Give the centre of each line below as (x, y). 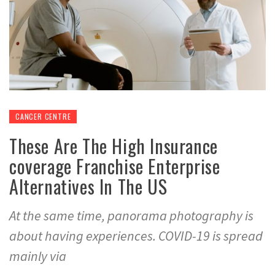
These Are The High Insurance (114, 145)
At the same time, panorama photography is (131, 215)
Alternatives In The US (88, 186)
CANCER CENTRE (43, 116)
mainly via (38, 256)
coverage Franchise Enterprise (115, 166)
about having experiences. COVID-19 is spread (136, 235)
